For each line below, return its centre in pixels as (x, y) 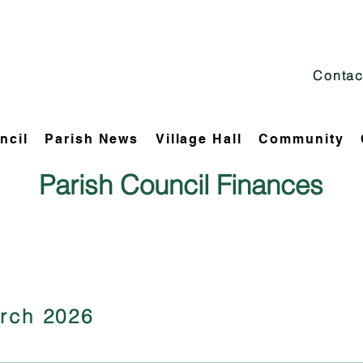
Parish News (92, 139)
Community (301, 139)
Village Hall (199, 139)
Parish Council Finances (181, 185)
